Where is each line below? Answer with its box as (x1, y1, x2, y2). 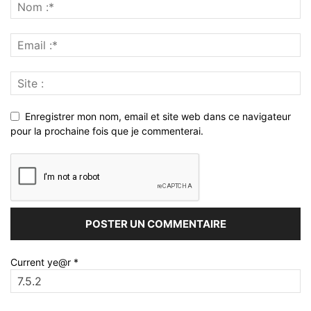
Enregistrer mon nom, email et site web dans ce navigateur (25, 110, 291, 122)
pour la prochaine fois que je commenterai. (10, 124, 203, 137)
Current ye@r (10, 255, 74, 268)
